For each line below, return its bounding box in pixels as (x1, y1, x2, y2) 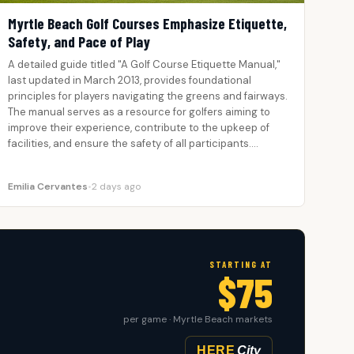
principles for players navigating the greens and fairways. (7, 89, 288, 104)
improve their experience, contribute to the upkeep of (7, 121, 269, 135)
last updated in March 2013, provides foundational (7, 73, 251, 88)
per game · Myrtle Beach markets (123, 313, 273, 326)
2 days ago (91, 180, 141, 194)
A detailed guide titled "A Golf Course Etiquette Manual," (7, 58, 281, 72)
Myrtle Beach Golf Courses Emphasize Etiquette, (7, 14, 287, 33)
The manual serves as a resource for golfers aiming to (7, 105, 270, 119)
